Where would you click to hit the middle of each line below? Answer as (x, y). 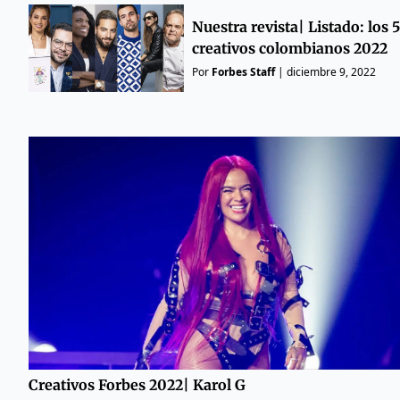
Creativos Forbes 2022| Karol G (137, 384)
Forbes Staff (243, 71)
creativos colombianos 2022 (289, 48)
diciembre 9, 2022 (331, 71)
